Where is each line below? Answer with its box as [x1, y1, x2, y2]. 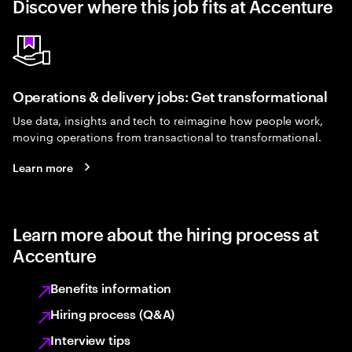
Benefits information [50, 279, 172, 296]
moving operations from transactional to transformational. [13, 127, 322, 145]
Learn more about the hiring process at [13, 222, 319, 245]
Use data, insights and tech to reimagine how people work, [13, 111, 324, 128]
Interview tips [50, 331, 130, 348]
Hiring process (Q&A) [50, 305, 175, 322]
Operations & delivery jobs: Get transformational [13, 86, 328, 105]
